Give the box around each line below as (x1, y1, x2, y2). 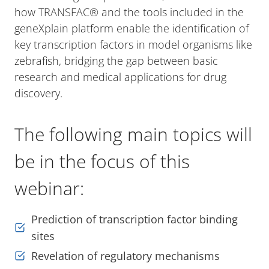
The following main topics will (14, 122, 252, 147)
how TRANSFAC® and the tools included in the (14, 5, 244, 20)
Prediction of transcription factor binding (31, 212, 238, 227)
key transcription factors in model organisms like (14, 37, 252, 52)
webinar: (14, 176, 84, 201)
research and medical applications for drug (14, 70, 226, 85)
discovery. (14, 86, 62, 101)
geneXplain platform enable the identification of (14, 21, 249, 36)
